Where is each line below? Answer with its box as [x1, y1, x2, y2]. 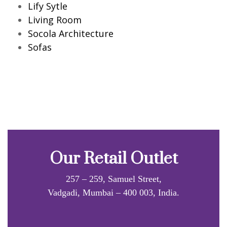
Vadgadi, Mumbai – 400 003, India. [48, 187, 179, 198]
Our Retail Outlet [49, 148, 178, 169]
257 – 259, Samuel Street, [65, 173, 162, 184]
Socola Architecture [28, 27, 113, 40]
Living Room [28, 13, 82, 26]
